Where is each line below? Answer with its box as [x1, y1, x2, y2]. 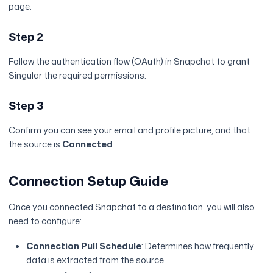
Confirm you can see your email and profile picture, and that [9, 124, 251, 137]
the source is [9, 138, 63, 151]
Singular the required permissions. [9, 69, 147, 82]
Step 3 [9, 97, 44, 114]
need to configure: [9, 214, 82, 228]
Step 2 [9, 29, 44, 45]
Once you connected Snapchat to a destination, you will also [9, 200, 255, 214]
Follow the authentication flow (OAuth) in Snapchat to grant [9, 55, 250, 68]
